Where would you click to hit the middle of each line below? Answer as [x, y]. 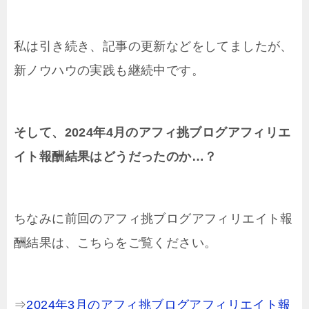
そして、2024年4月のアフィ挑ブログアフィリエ [152, 133]
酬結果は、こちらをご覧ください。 [116, 243]
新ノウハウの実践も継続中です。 [109, 71]
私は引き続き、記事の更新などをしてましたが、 [153, 47]
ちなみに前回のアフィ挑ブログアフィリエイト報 [153, 219]
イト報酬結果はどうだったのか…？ [116, 157]
